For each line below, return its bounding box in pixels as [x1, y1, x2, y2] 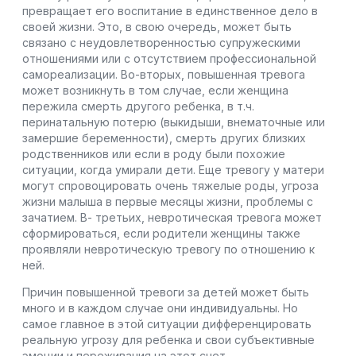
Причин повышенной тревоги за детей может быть [22, 284, 309, 299]
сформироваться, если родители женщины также [22, 226, 300, 240]
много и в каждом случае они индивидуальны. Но [22, 300, 298, 315]
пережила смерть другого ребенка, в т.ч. [22, 99, 254, 113]
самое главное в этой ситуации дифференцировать [22, 316, 311, 331]
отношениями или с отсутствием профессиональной [22, 51, 316, 65]
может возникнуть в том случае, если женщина [22, 83, 288, 97]
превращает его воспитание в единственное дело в [22, 3, 318, 17]
